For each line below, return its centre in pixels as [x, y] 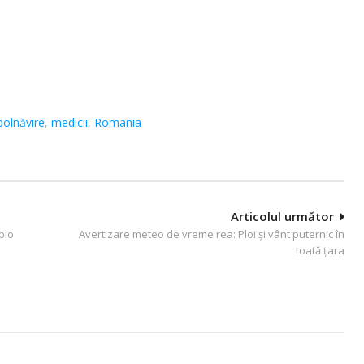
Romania [118, 122]
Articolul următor [282, 216]
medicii [69, 122]
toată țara [320, 250]
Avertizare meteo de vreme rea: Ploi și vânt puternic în [212, 234]
